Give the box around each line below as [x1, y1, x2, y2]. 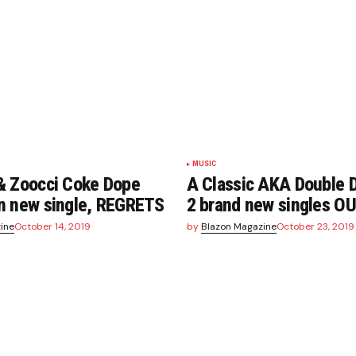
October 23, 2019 [276, 220, 354, 234]
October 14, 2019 [14, 220, 91, 234]
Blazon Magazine [200, 220, 277, 234]
